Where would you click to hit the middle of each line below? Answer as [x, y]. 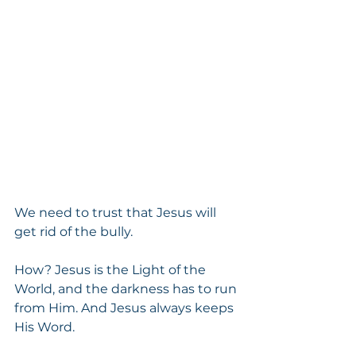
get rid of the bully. [74, 231]
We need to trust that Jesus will [117, 212]
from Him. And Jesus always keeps [126, 308]
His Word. [44, 327]
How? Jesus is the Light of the [112, 269]
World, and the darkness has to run [127, 288]
